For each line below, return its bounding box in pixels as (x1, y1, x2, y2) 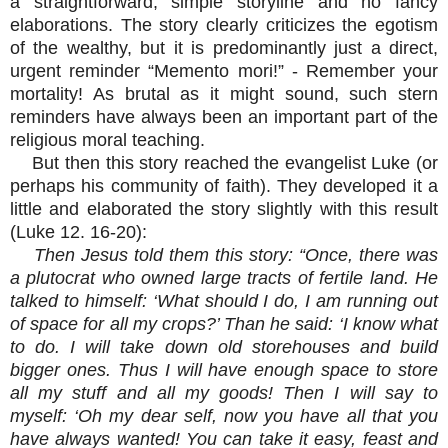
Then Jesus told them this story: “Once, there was (10, 244, 438, 265)
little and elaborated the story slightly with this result (10, 198, 438, 219)
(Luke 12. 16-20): (10, 221, 147, 242)
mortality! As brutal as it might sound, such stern (10, 83, 438, 104)
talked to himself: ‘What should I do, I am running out (10, 290, 438, 311)
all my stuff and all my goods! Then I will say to (10, 382, 438, 403)
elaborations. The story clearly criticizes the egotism (10, 14, 438, 35)
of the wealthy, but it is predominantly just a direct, (10, 37, 438, 58)
